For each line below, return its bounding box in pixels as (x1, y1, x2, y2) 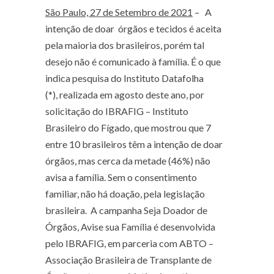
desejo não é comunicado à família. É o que (45, 56, 221, 67)
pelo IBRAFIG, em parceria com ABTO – (45, 237, 213, 249)
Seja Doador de (144, 204, 207, 216)
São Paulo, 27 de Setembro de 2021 (45, 6, 193, 18)
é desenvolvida (152, 221, 215, 232)
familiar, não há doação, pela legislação (45, 188, 205, 199)
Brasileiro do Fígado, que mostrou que (45, 122, 206, 133)
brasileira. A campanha (45, 204, 144, 216)
